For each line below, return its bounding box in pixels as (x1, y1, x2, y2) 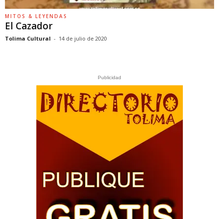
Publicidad (98, 75, 121, 81)
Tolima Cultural (5, 35, 51, 43)
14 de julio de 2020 (59, 35, 107, 43)
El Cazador (5, 20, 53, 33)
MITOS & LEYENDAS (5, 13, 67, 20)
